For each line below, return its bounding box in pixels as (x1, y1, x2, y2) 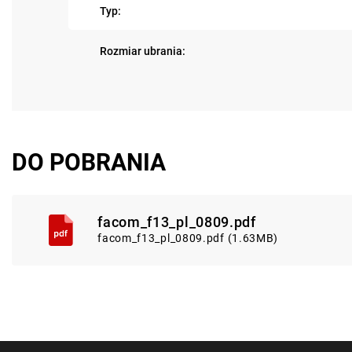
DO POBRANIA (12, 148, 166, 177)
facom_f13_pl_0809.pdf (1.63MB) (97, 232, 279, 245)
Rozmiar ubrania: (100, 45, 185, 58)
